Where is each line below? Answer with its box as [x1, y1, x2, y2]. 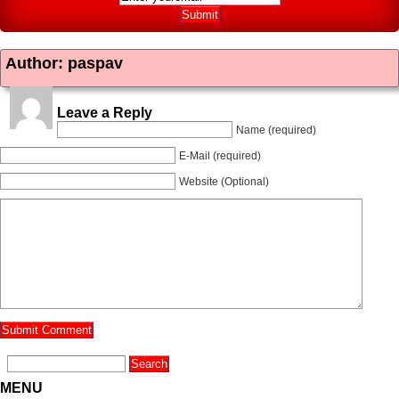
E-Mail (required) [179, 150, 261, 162]
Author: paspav [5, 54, 123, 72]
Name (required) [236, 124, 316, 136]
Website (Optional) [179, 175, 269, 188]
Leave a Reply [57, 105, 152, 120]
